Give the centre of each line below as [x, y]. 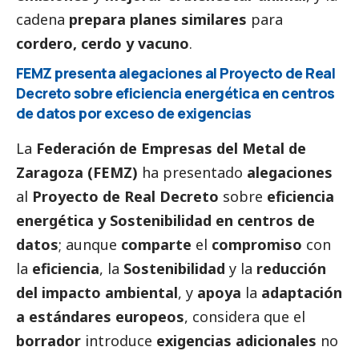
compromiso [257, 245]
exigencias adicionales [236, 341]
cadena [42, 20]
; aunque [90, 245]
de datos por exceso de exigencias [134, 113]
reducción [291, 269]
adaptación [302, 293]
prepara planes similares [158, 20]
